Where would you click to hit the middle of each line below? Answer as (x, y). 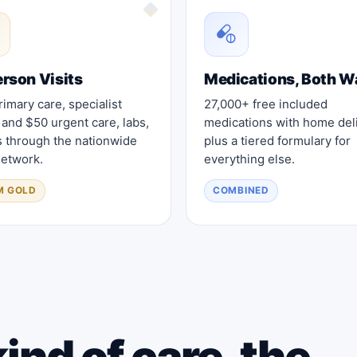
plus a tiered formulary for (277, 140)
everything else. (249, 159)
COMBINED (241, 190)
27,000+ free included (266, 104)
